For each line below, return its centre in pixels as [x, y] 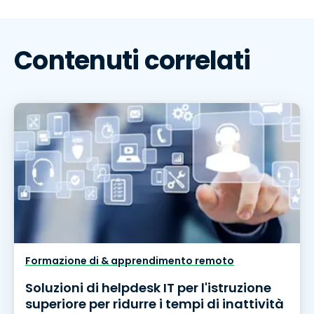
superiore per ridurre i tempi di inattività [155, 303]
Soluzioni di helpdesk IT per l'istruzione [148, 287]
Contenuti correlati [132, 60]
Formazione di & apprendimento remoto [130, 260]
